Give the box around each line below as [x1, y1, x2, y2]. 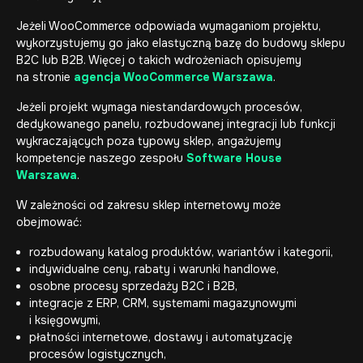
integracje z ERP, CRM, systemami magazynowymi [29, 296, 297, 310]
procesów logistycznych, [29, 347, 166, 361]
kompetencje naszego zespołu [16, 151, 186, 165]
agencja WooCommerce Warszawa [74, 70, 273, 84]
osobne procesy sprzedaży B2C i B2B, [29, 279, 237, 293]
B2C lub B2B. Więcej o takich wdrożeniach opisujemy [16, 53, 301, 67]
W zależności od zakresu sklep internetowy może [16, 198, 281, 212]
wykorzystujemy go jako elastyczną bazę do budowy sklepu [16, 36, 345, 50]
